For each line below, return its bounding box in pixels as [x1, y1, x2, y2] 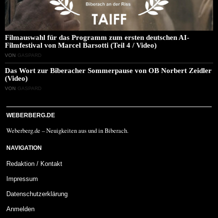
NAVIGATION [6, 144, 42, 151]
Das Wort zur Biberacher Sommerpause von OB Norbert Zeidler [5, 66, 212, 74]
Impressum [6, 175, 38, 182]
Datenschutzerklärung [6, 190, 68, 198]
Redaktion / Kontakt [6, 160, 63, 167]
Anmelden [6, 205, 35, 213]
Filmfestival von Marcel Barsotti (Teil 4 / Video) [5, 40, 157, 49]
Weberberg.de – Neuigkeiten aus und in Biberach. [6, 126, 129, 135]
